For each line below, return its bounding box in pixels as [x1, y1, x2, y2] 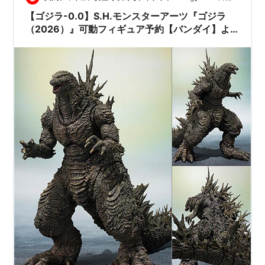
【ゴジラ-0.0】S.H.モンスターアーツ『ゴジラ [25, 10, 227, 22]
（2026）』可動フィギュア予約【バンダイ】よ [25, 23, 231, 35]
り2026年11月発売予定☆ [25, 36, 137, 49]
